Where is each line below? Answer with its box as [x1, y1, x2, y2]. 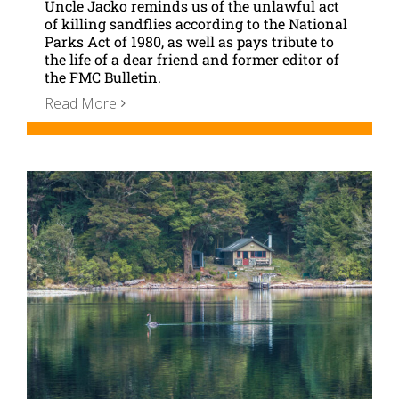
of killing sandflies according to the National [45, 13, 347, 33]
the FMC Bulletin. [45, 67, 161, 86]
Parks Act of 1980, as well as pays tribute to [45, 31, 334, 51]
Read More [45, 93, 117, 113]
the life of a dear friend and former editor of [45, 49, 339, 69]
